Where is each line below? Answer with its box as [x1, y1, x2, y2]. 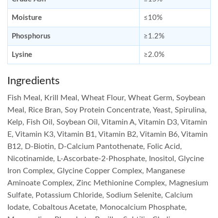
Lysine [12, 51, 32, 59]
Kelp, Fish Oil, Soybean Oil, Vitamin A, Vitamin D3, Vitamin [7, 118, 207, 126]
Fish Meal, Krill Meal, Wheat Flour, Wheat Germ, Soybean [7, 93, 205, 102]
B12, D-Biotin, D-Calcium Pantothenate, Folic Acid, [7, 142, 182, 150]
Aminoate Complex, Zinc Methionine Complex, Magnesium [7, 179, 208, 187]
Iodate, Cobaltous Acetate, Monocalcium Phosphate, [7, 203, 187, 211]
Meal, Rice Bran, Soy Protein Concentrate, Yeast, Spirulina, [7, 106, 207, 114]
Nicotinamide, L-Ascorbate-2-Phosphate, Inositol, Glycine [7, 154, 204, 163]
